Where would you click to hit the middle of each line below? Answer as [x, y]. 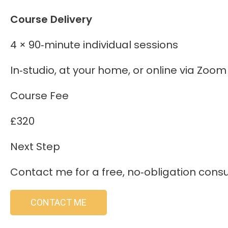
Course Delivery [51, 20]
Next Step [35, 147]
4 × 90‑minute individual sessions [94, 45]
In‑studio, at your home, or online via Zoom [118, 70]
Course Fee [39, 96]
